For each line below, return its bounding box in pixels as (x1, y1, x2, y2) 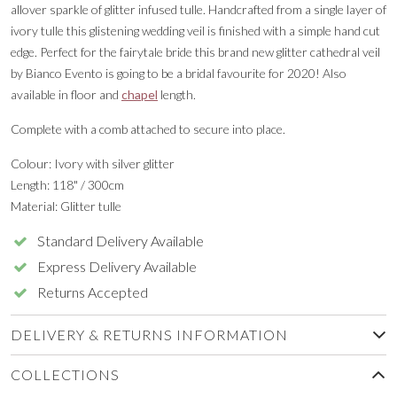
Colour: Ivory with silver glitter (11, 155, 175, 171)
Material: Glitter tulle (11, 198, 121, 214)
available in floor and (11, 86, 121, 102)
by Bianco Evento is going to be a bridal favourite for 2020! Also (11, 65, 346, 81)
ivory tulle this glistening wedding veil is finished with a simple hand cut (11, 22, 380, 38)
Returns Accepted (37, 283, 149, 300)
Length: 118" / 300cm (11, 176, 124, 192)
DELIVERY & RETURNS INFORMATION (11, 325, 288, 343)
